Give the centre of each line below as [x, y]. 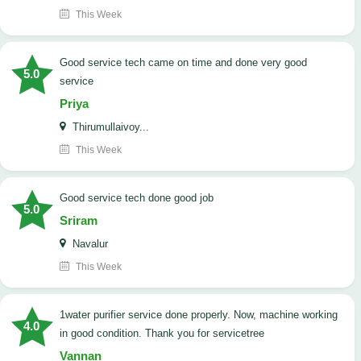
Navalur [89, 244]
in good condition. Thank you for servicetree [162, 334]
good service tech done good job [141, 198]
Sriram [79, 221]
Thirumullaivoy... [109, 127]
